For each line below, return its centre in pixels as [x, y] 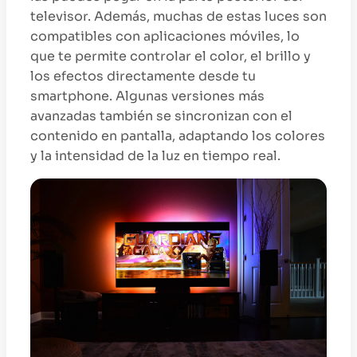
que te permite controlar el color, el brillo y [171, 57]
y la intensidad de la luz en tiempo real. [155, 156]
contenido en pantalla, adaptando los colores [178, 136]
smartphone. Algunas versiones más [147, 96]
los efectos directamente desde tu [143, 76]
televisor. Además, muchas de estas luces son [178, 17]
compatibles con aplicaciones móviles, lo [165, 37]
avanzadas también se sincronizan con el [161, 116]
